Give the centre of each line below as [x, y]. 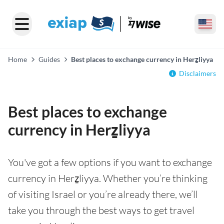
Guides [49, 59]
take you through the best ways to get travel [101, 210]
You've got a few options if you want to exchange [110, 162]
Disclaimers [197, 73]
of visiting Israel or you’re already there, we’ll [103, 194]
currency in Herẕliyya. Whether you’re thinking [108, 178]
